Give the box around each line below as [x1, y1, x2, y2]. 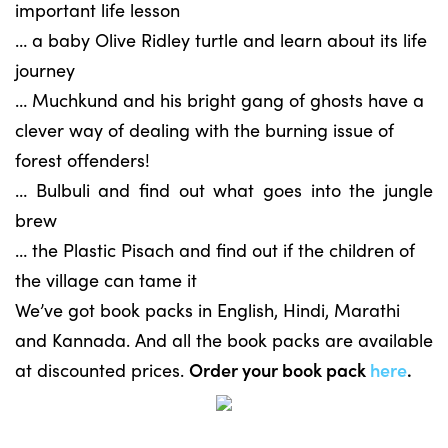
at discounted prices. [15, 357, 189, 382]
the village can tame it [15, 267, 197, 292]
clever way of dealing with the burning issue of [15, 117, 394, 142]
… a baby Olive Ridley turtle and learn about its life [15, 27, 427, 52]
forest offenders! [15, 147, 150, 172]
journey [15, 57, 75, 82]
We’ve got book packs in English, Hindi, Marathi [15, 297, 400, 322]
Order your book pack [189, 357, 370, 382]
